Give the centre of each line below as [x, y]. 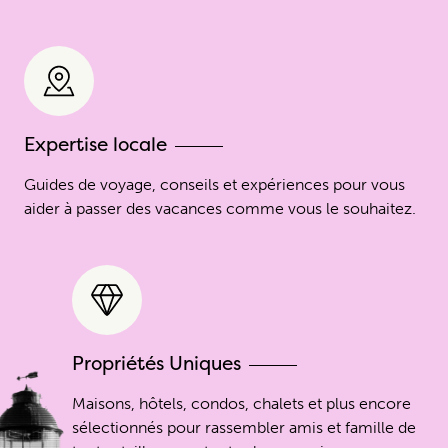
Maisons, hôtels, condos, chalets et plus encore [241, 403]
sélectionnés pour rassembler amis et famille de [244, 427]
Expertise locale [95, 143]
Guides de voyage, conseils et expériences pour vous [214, 184]
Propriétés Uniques [156, 362]
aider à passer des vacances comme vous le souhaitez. [220, 208]
